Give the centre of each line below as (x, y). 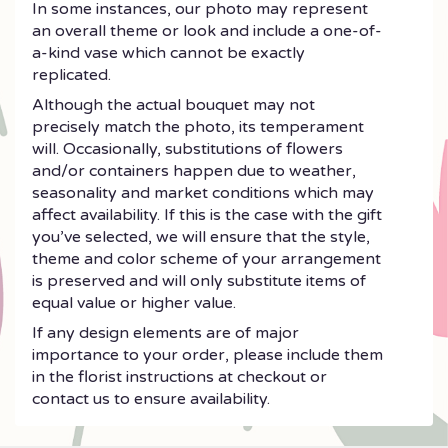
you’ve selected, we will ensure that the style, (201, 236)
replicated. (71, 74)
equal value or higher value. (134, 302)
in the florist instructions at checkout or (179, 376)
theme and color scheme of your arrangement (206, 258)
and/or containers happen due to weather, (194, 170)
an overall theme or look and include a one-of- (207, 30)
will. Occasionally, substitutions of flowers (187, 148)
